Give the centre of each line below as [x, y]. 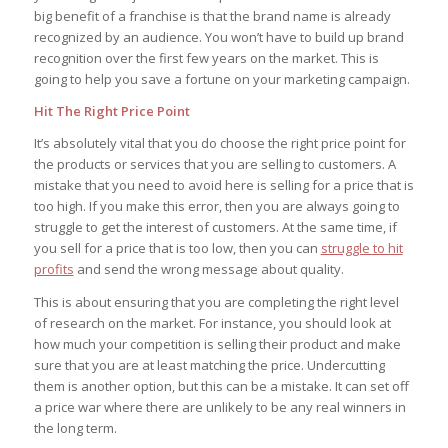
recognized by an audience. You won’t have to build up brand [218, 37]
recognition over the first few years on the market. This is [206, 58]
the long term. [75, 427]
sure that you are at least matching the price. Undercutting [209, 364]
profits [53, 269]
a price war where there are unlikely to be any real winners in [219, 406]
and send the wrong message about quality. [208, 269]
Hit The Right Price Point [111, 111]
